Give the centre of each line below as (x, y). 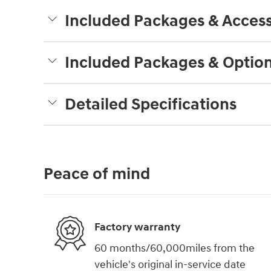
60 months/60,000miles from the (175, 249)
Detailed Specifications (151, 105)
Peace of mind (97, 175)
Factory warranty (137, 227)
